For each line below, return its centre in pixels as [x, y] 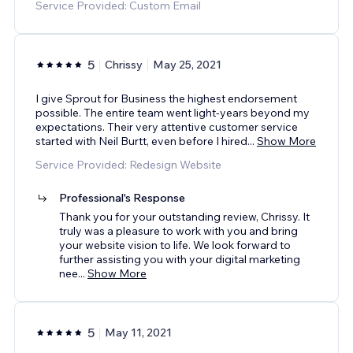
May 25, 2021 [187, 64]
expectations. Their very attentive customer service [167, 126]
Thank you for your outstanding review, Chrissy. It [184, 216]
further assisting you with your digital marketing [180, 259]
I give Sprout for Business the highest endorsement [166, 98]
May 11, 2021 [138, 332]
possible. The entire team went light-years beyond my [173, 112]
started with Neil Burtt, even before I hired [141, 141]
